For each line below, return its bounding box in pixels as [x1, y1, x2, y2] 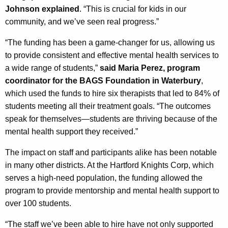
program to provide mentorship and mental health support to [5, 186, 219, 195]
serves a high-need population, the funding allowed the [5, 173, 203, 182]
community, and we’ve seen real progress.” [5, 17, 161, 26]
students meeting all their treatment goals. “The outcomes [5, 101, 211, 110]
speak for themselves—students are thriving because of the [5, 114, 217, 123]
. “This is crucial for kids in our [79, 4, 186, 13]
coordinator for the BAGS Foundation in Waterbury [5, 76, 201, 85]
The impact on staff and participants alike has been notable [5, 148, 217, 157]
